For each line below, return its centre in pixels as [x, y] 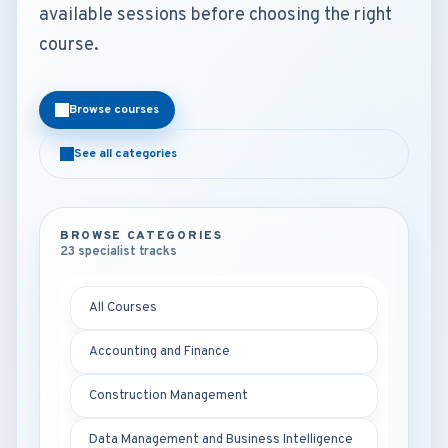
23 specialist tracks [118, 252]
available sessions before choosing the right [215, 15]
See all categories [125, 154]
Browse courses [114, 110]
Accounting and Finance [159, 352]
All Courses [123, 308]
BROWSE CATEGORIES [141, 236]
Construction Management [168, 396]
